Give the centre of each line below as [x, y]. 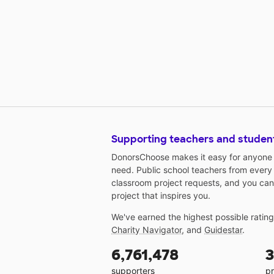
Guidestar [223, 230]
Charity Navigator [146, 230]
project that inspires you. [161, 196]
